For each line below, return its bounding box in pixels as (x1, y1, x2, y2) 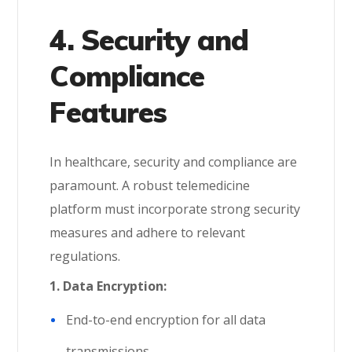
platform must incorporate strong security (49, 200, 301, 218)
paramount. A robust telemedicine (49, 177, 251, 194)
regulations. (49, 247, 121, 265)
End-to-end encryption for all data (66, 311, 266, 328)
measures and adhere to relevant (49, 224, 246, 241)
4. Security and (49, 22, 248, 57)
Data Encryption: (63, 277, 167, 295)
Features (49, 94, 167, 130)
